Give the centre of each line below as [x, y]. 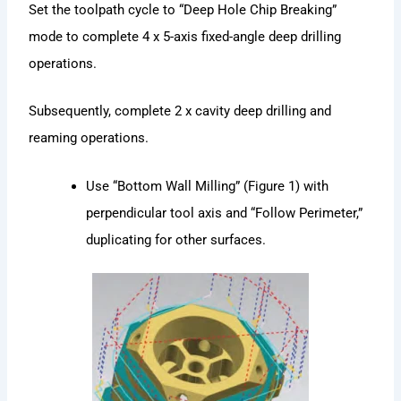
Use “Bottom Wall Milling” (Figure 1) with [208, 186]
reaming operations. [89, 138]
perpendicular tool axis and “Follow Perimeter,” [225, 213]
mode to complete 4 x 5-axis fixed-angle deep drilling [185, 37]
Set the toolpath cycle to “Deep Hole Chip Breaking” [183, 10]
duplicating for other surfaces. [176, 239]
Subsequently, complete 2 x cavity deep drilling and [180, 111]
